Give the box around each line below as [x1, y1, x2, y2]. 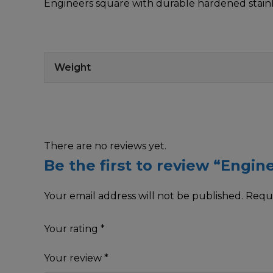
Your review [44, 252, 104, 264]
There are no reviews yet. [44, 140, 166, 152]
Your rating [44, 222, 101, 235]
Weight [54, 61, 91, 73]
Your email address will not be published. [44, 190, 243, 202]
